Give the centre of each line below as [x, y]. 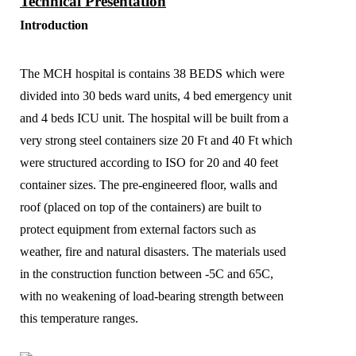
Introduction [54, 25]
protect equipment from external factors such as [138, 229]
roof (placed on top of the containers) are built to [141, 207]
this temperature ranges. [79, 318]
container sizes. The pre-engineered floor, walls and [149, 184]
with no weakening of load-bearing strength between [152, 296]
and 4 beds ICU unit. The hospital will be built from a [154, 118]
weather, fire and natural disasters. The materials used [153, 251]
